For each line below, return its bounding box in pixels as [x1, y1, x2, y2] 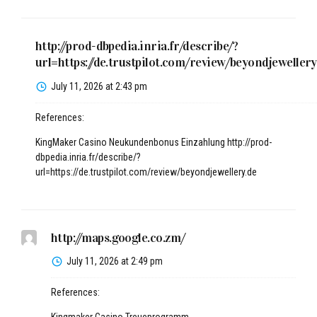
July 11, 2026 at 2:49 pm [67, 255, 163, 267]
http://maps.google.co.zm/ [51, 229, 185, 246]
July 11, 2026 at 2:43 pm [51, 80, 147, 92]
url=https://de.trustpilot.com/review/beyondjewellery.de [35, 166, 257, 178]
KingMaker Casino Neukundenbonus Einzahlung [35, 136, 227, 148]
